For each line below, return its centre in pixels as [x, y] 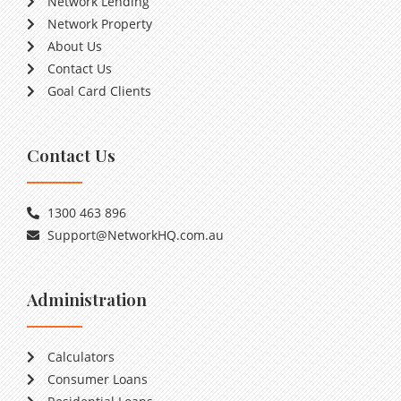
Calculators [81, 357]
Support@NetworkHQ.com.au [135, 235]
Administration [87, 299]
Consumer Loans [97, 379]
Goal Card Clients [99, 91]
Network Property [99, 24]
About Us [74, 46]
